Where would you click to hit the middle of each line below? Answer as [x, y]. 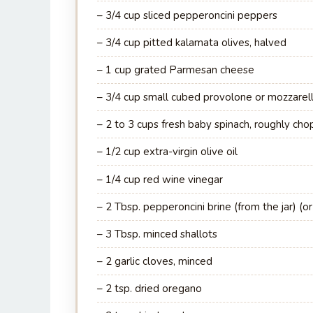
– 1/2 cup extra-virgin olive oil [168, 152]
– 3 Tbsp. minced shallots [158, 234]
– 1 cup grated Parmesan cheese [176, 70]
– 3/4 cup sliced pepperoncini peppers [188, 15]
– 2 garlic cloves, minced [155, 261]
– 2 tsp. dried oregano [150, 289]
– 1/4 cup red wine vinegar [160, 179]
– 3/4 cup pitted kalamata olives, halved [192, 42]
